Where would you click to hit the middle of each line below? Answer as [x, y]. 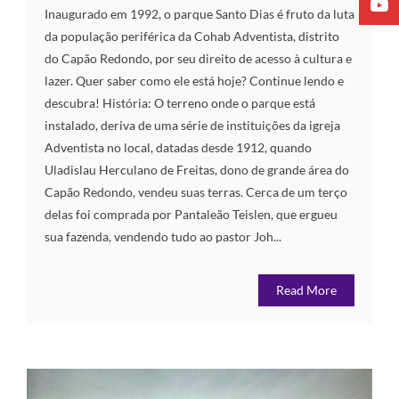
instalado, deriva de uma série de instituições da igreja [192, 125]
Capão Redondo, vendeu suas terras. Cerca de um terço [196, 191]
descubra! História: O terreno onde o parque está [180, 102]
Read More [306, 289]
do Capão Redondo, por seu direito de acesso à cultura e [198, 58]
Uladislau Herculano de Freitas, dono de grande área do [197, 169]
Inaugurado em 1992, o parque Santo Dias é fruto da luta [199, 13]
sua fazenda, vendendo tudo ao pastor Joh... [163, 236]
